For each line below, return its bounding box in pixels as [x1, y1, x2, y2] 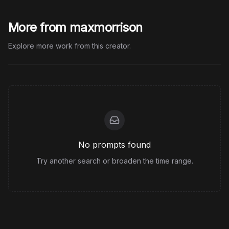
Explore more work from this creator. [8, 41, 131, 50]
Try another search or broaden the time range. [36, 156, 193, 165]
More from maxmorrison [8, 20, 143, 35]
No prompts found [78, 140, 151, 150]
